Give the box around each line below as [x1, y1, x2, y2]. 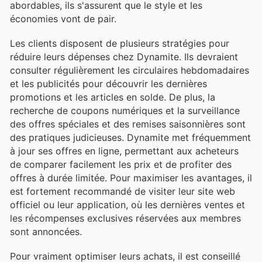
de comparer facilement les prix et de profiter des [10, 158, 232, 170]
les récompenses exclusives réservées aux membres [10, 212, 241, 224]
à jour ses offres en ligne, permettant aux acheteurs [10, 144, 239, 157]
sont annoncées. [10, 225, 82, 237]
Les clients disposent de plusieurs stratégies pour [10, 37, 229, 49]
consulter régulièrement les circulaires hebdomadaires [10, 64, 249, 76]
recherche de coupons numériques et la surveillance [10, 104, 240, 116]
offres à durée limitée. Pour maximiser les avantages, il [10, 171, 252, 184]
